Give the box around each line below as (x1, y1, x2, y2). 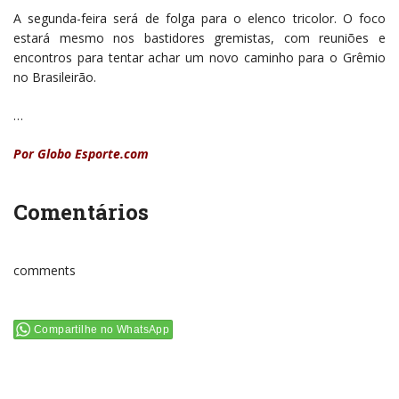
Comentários (13, 197, 149, 226)
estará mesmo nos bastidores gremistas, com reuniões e (13, 28, 386, 46)
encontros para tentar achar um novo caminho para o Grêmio (13, 48, 386, 66)
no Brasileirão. (13, 68, 96, 85)
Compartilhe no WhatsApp (34, 322, 170, 336)
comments (13, 261, 76, 279)
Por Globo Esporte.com (13, 144, 149, 162)
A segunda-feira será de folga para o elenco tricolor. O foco (13, 9, 386, 27)
